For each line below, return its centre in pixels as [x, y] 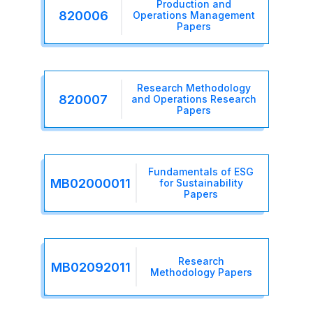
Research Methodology [194, 88]
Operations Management [194, 15]
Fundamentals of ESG [201, 172]
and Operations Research [194, 99]
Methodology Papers [201, 272]
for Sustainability [201, 183]
